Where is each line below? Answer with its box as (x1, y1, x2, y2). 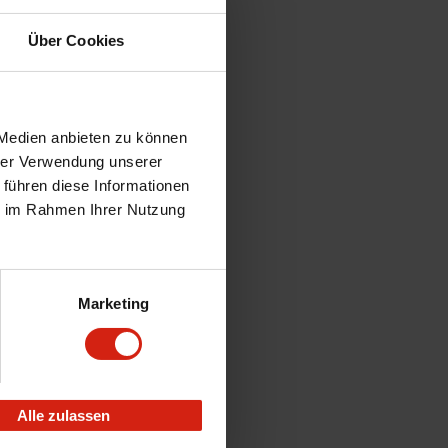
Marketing (78, 295, 149, 313)
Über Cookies (27, 32, 125, 50)
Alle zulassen (17, 407, 110, 425)
